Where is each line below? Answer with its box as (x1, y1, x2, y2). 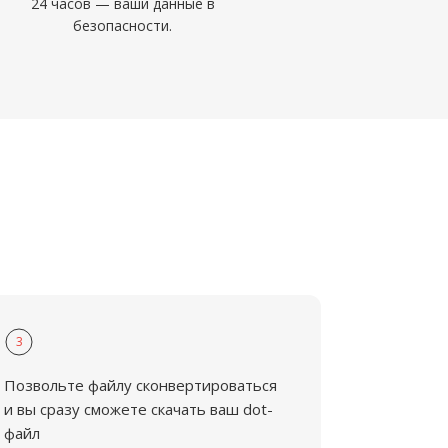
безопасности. (73, 16, 173, 35)
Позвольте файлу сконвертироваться (4, 375, 278, 395)
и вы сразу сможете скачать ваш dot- (4, 399, 274, 419)
